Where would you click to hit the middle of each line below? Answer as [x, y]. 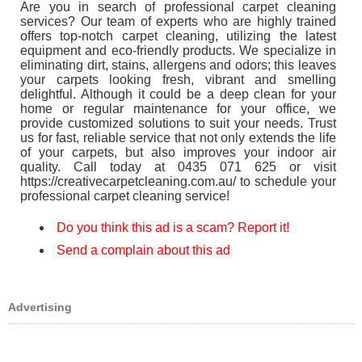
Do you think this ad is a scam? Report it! [173, 227]
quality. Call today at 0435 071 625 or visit [178, 167]
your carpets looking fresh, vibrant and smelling [178, 80]
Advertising [40, 307]
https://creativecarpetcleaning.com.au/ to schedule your [178, 181]
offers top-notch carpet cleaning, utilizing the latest [178, 36]
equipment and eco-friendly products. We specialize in [178, 51]
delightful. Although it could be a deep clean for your [178, 94]
